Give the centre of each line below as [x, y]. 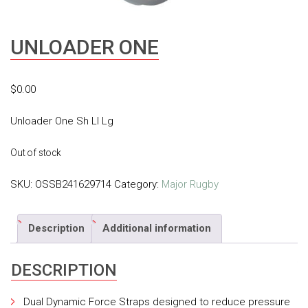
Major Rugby [190, 184]
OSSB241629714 [73, 184]
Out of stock [36, 152]
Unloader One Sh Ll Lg [62, 121]
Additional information [157, 228]
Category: [138, 184]
